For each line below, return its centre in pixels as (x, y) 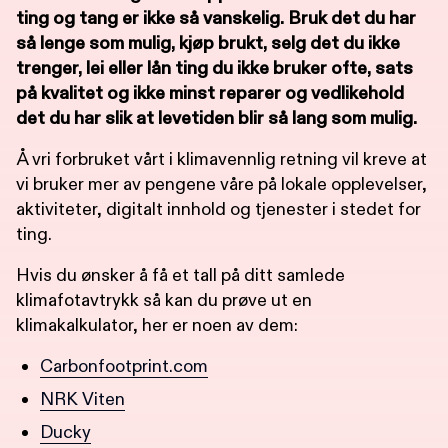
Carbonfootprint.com (124, 366)
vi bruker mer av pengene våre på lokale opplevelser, (221, 184)
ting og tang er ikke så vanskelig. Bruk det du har (216, 18)
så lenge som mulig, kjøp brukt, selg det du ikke (208, 43)
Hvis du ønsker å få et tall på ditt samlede (180, 275)
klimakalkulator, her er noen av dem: (157, 325)
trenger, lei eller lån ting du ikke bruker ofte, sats (214, 68)
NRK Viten (82, 399)
